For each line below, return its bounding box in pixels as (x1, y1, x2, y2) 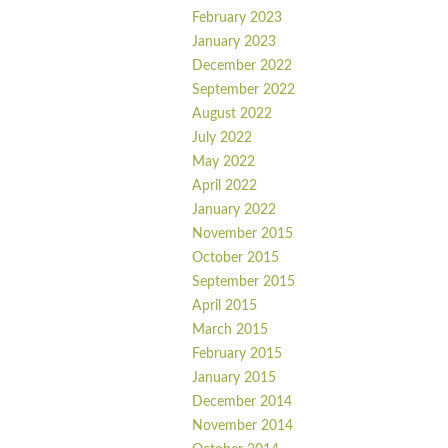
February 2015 (192, 347, 282, 362)
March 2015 (192, 323, 268, 338)
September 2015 (192, 275, 295, 290)
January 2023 (192, 35, 276, 50)
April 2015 (192, 299, 257, 314)
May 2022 (192, 155, 255, 170)
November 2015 (192, 227, 293, 242)
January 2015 (192, 371, 276, 386)
